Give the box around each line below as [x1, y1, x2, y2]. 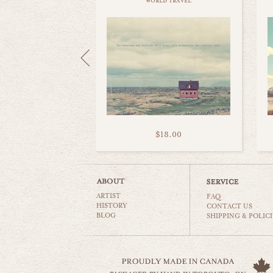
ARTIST [96, 192, 121, 200]
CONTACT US [207, 202, 253, 210]
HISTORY [96, 202, 127, 210]
